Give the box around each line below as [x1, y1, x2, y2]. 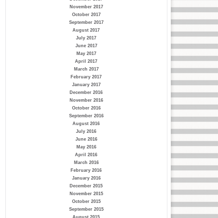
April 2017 [75, 59, 97, 64]
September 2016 [69, 113, 104, 118]
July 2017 [76, 36, 96, 40]
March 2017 [73, 67, 99, 72]
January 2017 [72, 82, 101, 87]
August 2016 [73, 121, 100, 126]
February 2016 [71, 168, 102, 173]
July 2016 [76, 129, 96, 134]
